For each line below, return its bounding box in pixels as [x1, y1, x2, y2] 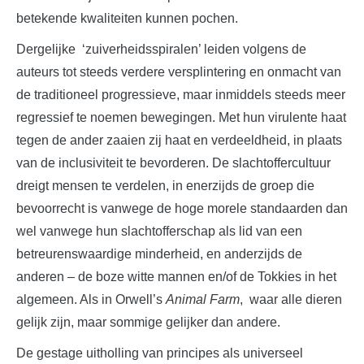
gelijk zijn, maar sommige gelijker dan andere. [16, 314, 280, 329]
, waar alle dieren [240, 292, 342, 306]
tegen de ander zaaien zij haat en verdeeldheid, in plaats [16, 132, 342, 147]
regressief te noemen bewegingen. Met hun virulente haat [16, 110, 346, 124]
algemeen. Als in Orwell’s [16, 292, 166, 306]
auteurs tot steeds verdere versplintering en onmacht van [16, 64, 341, 79]
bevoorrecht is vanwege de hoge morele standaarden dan [16, 201, 348, 215]
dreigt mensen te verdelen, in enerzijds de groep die [16, 178, 314, 193]
